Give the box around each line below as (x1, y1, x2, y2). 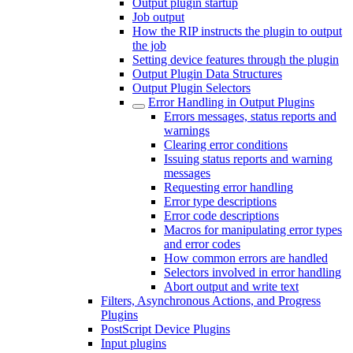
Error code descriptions (164, 208, 279, 222)
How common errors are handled (164, 251, 328, 265)
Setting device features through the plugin (132, 52, 339, 66)
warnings (164, 123, 210, 137)
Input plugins (101, 336, 166, 350)
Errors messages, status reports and (164, 109, 336, 123)
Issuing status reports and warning (164, 151, 333, 165)
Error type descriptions (164, 194, 277, 208)
